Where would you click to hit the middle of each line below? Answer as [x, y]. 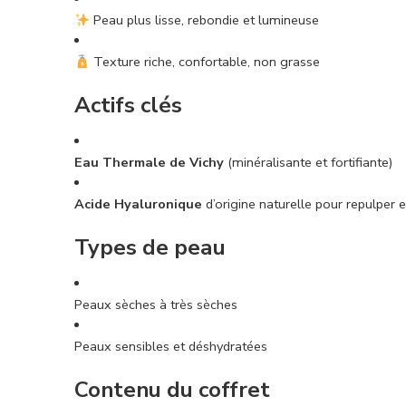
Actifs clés [128, 106]
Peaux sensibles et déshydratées [171, 347]
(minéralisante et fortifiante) [308, 163]
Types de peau [150, 248]
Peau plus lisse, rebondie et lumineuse [204, 20]
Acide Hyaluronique [138, 204]
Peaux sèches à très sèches [156, 305]
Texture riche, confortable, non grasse [204, 62]
